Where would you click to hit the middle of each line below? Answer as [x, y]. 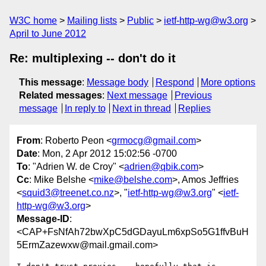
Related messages [61, 95]
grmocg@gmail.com [154, 141]
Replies [194, 108]
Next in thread [142, 108]
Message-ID [43, 219]
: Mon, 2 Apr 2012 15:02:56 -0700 [107, 154]
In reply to [85, 108]
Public [140, 20]
